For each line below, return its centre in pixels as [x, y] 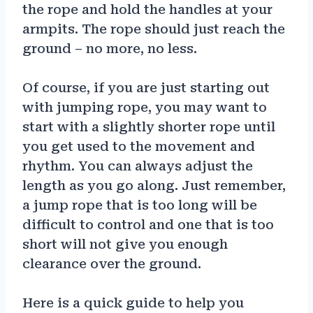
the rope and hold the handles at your [147, 9]
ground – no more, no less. [110, 48]
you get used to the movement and [139, 146]
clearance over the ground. [112, 263]
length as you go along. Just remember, [154, 185]
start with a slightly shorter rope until [149, 126]
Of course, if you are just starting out [146, 87]
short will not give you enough [125, 244]
